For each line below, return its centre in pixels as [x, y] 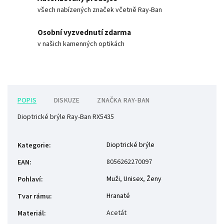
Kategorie [33, 146]
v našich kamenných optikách [81, 44]
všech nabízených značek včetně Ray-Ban [100, 10]
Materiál [31, 214]
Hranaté [118, 196]
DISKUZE [67, 101]
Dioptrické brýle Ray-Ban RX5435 [66, 117]
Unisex [133, 179]
